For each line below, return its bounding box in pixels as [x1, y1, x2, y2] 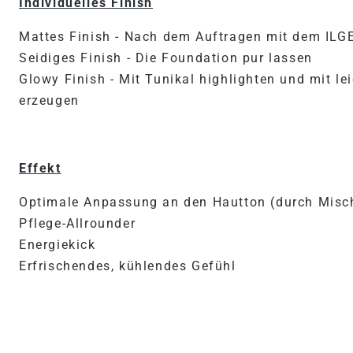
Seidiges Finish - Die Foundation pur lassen [19, 50, 313, 65]
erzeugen [19, 93, 80, 108]
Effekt [19, 161, 61, 176]
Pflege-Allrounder [19, 216, 136, 231]
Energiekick [19, 237, 96, 252]
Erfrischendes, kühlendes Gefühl [19, 258, 236, 273]
